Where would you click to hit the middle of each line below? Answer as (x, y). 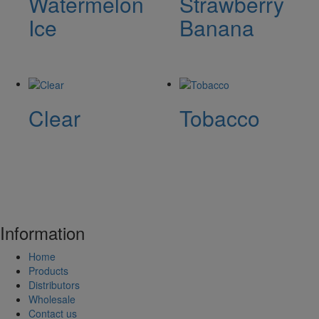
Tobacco (220, 118)
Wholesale (52, 299)
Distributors (54, 285)
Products (48, 271)
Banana (217, 27)
